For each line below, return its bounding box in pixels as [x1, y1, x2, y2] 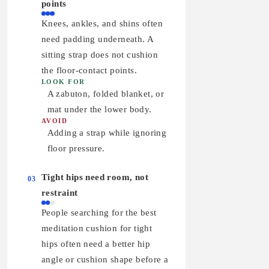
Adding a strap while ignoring [47, 127, 167, 138]
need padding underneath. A [41, 34, 154, 44]
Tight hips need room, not [41, 172, 148, 182]
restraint [41, 187, 78, 198]
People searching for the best [41, 208, 157, 218]
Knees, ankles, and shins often [41, 18, 163, 28]
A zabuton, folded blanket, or [47, 88, 165, 98]
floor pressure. [47, 143, 105, 153]
